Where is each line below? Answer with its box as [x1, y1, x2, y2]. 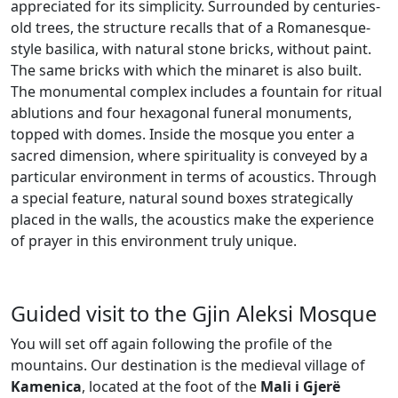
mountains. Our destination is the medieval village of [11, 354, 365, 375]
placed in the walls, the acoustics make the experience [11, 209, 374, 229]
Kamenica [11, 376, 82, 396]
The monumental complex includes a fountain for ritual [11, 81, 382, 101]
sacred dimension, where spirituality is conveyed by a [11, 145, 368, 165]
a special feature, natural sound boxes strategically [11, 187, 353, 208]
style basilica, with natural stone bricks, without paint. [11, 38, 371, 59]
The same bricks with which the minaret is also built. [11, 60, 362, 80]
